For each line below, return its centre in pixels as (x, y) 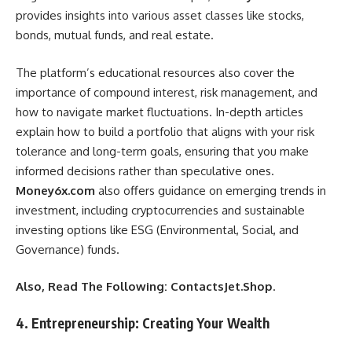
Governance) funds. (68, 249)
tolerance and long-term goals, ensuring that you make (162, 151)
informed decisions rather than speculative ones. (145, 170)
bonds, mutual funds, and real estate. (115, 35)
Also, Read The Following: (93, 287)
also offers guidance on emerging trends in (211, 190)
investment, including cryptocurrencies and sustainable (160, 210)
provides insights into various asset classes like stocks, (160, 16)
